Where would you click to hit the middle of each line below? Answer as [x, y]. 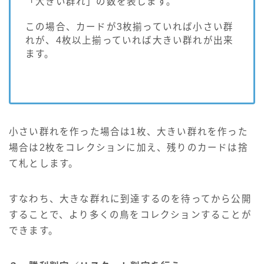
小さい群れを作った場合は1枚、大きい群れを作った [128, 132]
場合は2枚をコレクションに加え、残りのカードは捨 [128, 148]
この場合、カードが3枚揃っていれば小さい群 [130, 27]
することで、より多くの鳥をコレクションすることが [130, 215]
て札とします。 [44, 164]
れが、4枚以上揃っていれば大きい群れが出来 [130, 41]
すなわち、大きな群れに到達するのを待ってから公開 [130, 199]
